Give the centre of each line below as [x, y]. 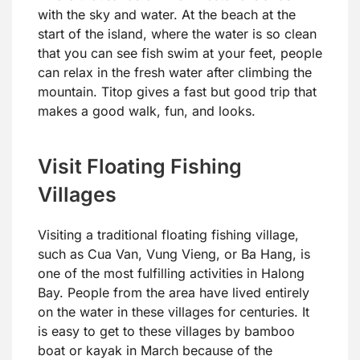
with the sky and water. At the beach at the [167, 15]
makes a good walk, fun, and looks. [147, 111]
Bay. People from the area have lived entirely [174, 293]
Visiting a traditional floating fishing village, [168, 235]
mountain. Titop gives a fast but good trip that [177, 92]
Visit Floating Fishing [140, 167]
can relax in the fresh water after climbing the [175, 73]
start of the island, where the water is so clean [177, 34]
